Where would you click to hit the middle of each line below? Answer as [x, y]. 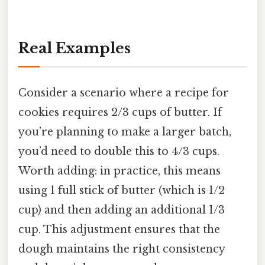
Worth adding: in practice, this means [119, 171]
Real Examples [75, 49]
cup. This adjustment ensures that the [119, 229]
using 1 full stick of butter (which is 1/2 [122, 190]
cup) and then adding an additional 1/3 [122, 210]
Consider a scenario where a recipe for [124, 93]
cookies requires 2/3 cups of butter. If [120, 112]
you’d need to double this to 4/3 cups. [119, 151]
